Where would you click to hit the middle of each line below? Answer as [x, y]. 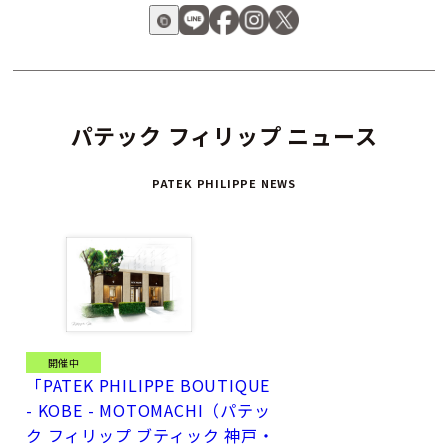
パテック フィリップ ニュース [224, 135]
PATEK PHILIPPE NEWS [224, 183]
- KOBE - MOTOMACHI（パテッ [148, 409]
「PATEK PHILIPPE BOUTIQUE [148, 384]
